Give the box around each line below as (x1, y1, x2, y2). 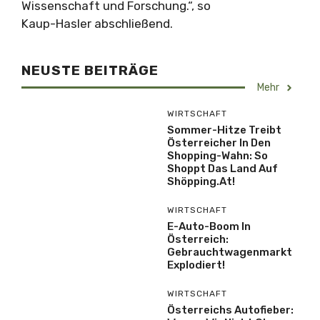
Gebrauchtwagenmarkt (167, 246, 292, 259)
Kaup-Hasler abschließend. (21, 16, 173, 31)
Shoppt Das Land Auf (167, 162, 278, 175)
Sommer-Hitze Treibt (167, 124, 281, 136)
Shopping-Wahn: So (167, 149, 268, 162)
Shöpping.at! (167, 175, 235, 188)
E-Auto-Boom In (167, 220, 251, 233)
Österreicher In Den (167, 136, 271, 149)
